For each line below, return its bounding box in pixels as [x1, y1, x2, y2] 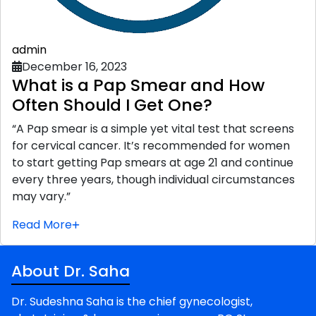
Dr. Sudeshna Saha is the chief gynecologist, [11, 293, 253, 310]
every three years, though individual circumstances [12, 171, 295, 188]
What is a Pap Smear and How [12, 73, 265, 97]
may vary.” [12, 188, 71, 205]
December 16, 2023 [22, 58, 127, 75]
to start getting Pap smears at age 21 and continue [12, 154, 293, 171]
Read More [12, 216, 72, 233]
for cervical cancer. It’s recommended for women [12, 137, 290, 154]
